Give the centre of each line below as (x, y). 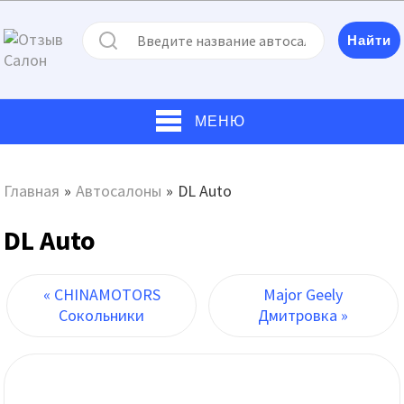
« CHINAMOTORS (101, 294)
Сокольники (102, 315)
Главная (32, 191)
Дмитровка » (303, 315)
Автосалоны (119, 191)
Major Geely (303, 294)
